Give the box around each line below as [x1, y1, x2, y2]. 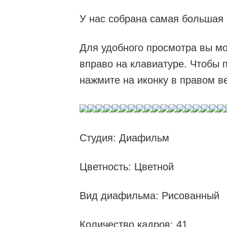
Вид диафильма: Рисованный [80, 190, 219, 201]
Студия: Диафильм [80, 132, 169, 143]
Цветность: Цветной [80, 161, 174, 172]
